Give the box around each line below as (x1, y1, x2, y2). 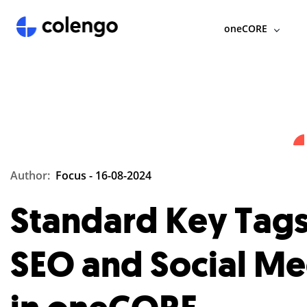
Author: (10, 168, 56, 183)
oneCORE (223, 22, 267, 35)
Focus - (56, 168, 95, 183)
